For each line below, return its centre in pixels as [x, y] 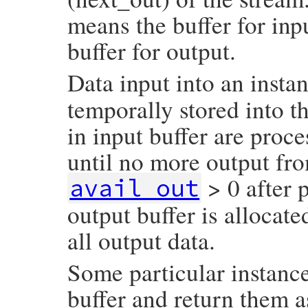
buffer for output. [152, 51]
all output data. [141, 240]
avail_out [135, 188]
